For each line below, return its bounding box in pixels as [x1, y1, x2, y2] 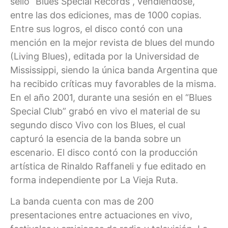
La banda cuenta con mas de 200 [10, 195, 154, 207]
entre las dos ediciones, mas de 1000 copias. [10, 10, 202, 21]
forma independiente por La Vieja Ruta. [10, 175, 178, 186]
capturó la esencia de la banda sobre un [10, 133, 181, 145]
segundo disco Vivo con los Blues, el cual [10, 120, 185, 131]
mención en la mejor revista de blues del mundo [10, 37, 215, 48]
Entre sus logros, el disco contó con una [10, 23, 183, 35]
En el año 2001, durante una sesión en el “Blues [10, 92, 212, 103]
